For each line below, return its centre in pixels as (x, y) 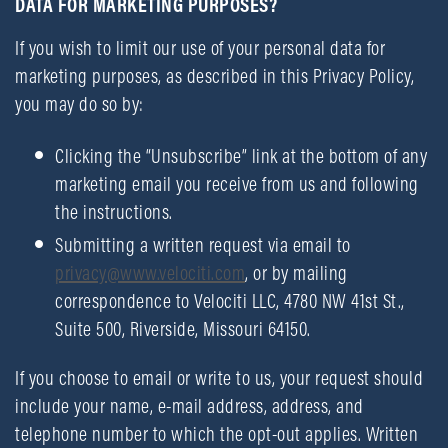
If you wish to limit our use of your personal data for (200, 47)
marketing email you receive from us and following (237, 183)
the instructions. (114, 211)
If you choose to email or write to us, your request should (219, 377)
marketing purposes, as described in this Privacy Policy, (214, 75)
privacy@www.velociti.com (150, 272)
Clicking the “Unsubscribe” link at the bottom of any (241, 155)
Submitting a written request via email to (203, 244)
